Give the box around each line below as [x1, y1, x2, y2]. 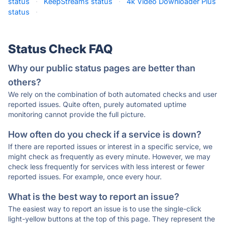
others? [8, 77, 41, 87]
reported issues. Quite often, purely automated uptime [8, 100, 186, 108]
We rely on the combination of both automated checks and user [8, 90, 217, 98]
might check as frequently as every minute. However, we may [8, 152, 210, 161]
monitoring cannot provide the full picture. [8, 110, 146, 119]
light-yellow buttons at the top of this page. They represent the [8, 214, 215, 223]
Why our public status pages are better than [8, 63, 195, 73]
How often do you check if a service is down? [8, 129, 201, 140]
